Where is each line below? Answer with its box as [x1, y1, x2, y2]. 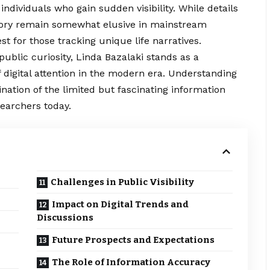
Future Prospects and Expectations [52, 234, 215, 246]
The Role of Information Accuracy [52, 257, 211, 268]
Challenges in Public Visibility [51, 177, 195, 188]
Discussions [37, 212, 94, 224]
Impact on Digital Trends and [52, 199, 189, 210]
